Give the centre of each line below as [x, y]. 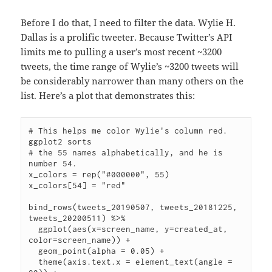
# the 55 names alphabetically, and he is [126, 153]
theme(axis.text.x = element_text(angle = [34, 262]
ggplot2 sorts [60, 142]
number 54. [53, 164]
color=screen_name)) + [80, 240]
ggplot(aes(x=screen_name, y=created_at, [34, 229]
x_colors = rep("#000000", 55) [99, 175]
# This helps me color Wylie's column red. [128, 131]
